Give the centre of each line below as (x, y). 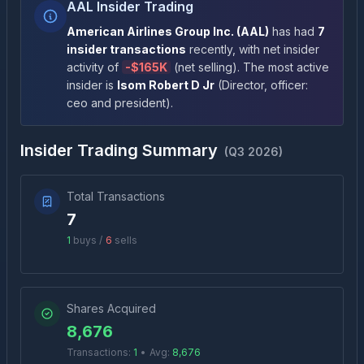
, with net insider (276, 49)
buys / (87, 240)
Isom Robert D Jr (166, 85)
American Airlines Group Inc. (150, 31)
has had (292, 31)
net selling (205, 67)
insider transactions (126, 49)
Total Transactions (116, 196)
